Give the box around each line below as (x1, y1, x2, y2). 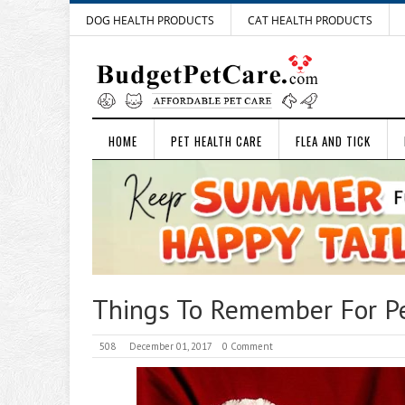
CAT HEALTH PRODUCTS (248, 13, 372, 28)
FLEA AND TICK (296, 132, 371, 150)
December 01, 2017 (129, 339, 212, 353)
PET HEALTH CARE (171, 132, 262, 150)
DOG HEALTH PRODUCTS (86, 13, 214, 28)
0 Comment (222, 339, 273, 353)
